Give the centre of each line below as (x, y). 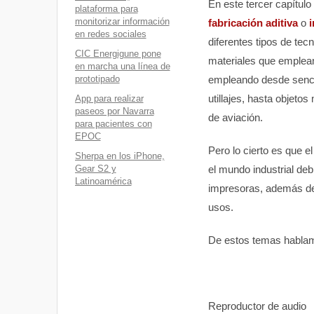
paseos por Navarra (114, 111)
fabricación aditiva (253, 22)
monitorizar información (122, 21)
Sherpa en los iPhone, (120, 156)
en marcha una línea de (122, 66)
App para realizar (109, 98)
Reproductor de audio (257, 306)
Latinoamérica (103, 181)
